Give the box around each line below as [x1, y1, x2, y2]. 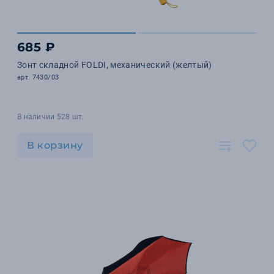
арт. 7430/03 [17, 73, 59, 81]
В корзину [27, 139, 83, 151]
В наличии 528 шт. [17, 113, 84, 121]
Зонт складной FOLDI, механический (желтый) [17, 60, 212, 70]
